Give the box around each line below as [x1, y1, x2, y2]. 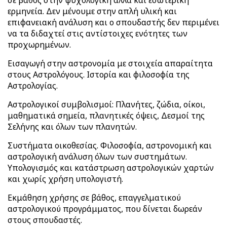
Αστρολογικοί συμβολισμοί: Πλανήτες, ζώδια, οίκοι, [8, 99, 205, 110]
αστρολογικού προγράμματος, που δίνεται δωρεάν [8, 203, 202, 214]
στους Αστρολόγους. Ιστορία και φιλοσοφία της [8, 69, 190, 80]
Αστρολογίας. [8, 80, 58, 91]
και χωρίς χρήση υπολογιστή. [8, 173, 123, 184]
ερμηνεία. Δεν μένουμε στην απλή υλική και [8, 6, 177, 17]
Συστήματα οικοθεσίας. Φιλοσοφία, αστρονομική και [8, 140, 212, 151]
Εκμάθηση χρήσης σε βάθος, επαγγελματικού [8, 192, 181, 203]
